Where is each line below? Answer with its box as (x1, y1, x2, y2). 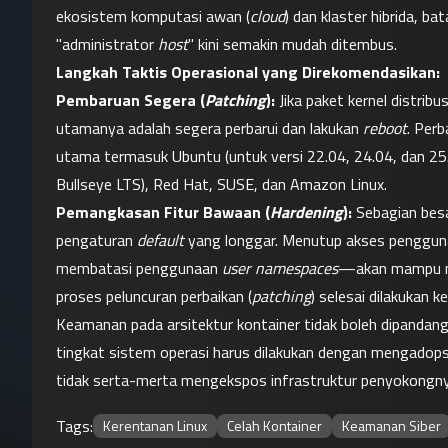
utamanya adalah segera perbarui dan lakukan (56, 116, 363, 140)
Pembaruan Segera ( (56, 88, 205, 112)
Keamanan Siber (342, 415, 441, 436)
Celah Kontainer (227, 415, 322, 436)
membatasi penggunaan (56, 256, 222, 280)
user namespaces (222, 256, 338, 280)
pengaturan (56, 228, 137, 252)
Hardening (270, 200, 343, 224)
